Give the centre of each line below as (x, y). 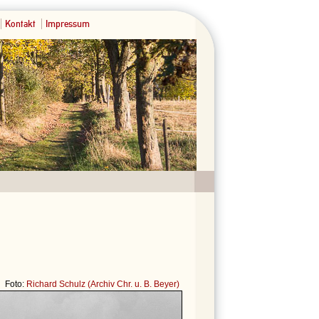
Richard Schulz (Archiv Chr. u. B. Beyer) (103, 284)
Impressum (68, 24)
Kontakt (20, 24)
